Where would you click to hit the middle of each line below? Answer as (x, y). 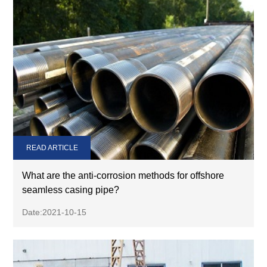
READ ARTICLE (52, 148)
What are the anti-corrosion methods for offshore (123, 176)
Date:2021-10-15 (55, 212)
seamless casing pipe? (71, 190)
